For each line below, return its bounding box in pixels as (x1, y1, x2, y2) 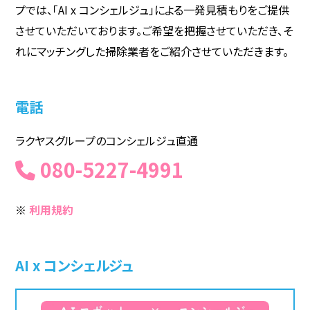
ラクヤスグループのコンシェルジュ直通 (15, 132, 199, 149)
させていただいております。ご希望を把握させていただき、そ (15, 21, 293, 39)
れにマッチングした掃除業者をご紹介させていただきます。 (15, 42, 289, 60)
